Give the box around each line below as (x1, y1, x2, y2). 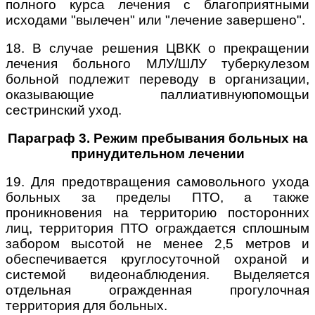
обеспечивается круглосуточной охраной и (6, 251, 309, 266)
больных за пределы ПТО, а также (6, 189, 309, 205)
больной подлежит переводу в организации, (6, 71, 309, 86)
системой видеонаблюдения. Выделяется (6, 266, 309, 282)
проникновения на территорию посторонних (6, 205, 309, 220)
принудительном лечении (70, 146, 245, 161)
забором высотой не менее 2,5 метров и (6, 236, 309, 251)
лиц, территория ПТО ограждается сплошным (6, 220, 309, 236)
